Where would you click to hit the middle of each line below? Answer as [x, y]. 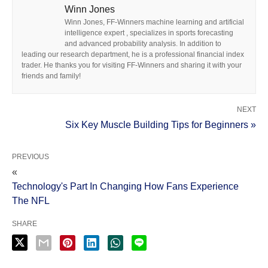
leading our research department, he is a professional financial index [133, 54]
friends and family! [51, 76]
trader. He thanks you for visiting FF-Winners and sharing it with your [132, 65]
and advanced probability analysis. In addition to [143, 43]
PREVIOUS [31, 156]
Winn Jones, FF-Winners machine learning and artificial [154, 22]
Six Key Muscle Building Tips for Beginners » [161, 124]
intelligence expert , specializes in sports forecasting [149, 33]
